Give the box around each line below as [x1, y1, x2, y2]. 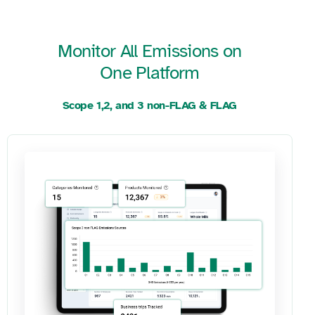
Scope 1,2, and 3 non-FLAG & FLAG [62, 98, 237, 113]
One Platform [100, 61, 200, 85]
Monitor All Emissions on [58, 39, 242, 63]
